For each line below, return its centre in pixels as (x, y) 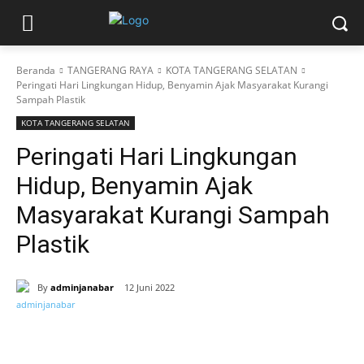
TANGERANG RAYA (110, 70)
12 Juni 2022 (149, 288)
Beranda (36, 70)
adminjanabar (82, 287)
